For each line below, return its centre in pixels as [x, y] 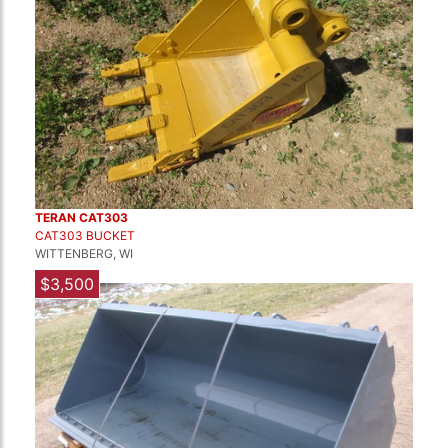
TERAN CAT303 [81, 217]
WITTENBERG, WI [84, 253]
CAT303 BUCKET [85, 235]
